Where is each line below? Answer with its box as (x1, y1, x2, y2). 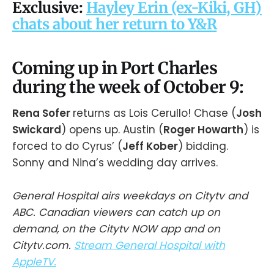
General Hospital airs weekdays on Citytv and (12, 188, 248, 204)
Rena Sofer (12, 105, 73, 120)
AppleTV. (12, 254, 56, 270)
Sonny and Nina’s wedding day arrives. (12, 155, 218, 170)
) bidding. (178, 138, 228, 154)
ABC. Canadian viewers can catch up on (12, 205, 220, 220)
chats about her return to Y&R (12, 15, 217, 33)
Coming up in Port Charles (12, 57, 218, 79)
